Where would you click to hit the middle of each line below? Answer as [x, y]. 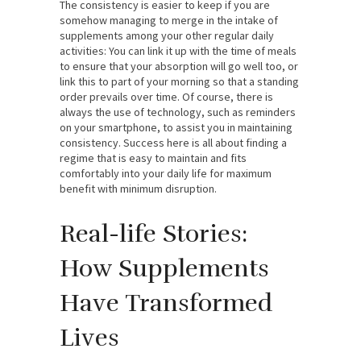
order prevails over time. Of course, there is [166, 96]
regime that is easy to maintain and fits [153, 158]
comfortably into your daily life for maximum [166, 173]
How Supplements [164, 268]
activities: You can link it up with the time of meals [178, 50]
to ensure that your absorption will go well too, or [179, 66]
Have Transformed [166, 303]
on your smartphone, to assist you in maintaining [176, 127]
